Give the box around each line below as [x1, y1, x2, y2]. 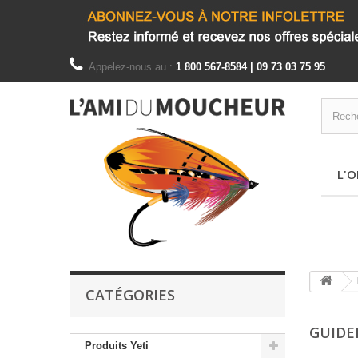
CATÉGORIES [86, 284, 175, 304]
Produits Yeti [85, 339, 149, 352]
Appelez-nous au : [89, 61, 176, 73]
